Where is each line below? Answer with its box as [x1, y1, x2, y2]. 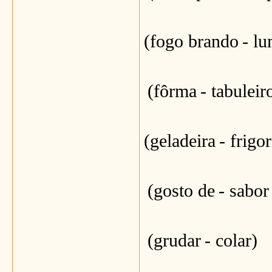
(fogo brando [144, 31, 239, 52]
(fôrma [148, 81, 197, 101]
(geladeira [144, 131, 216, 151]
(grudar [148, 230, 201, 251]
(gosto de [148, 180, 215, 201]
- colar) [205, 230, 257, 251]
